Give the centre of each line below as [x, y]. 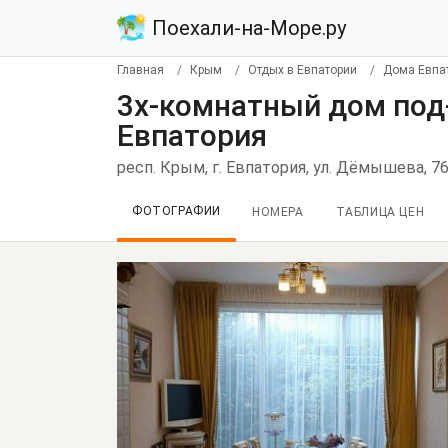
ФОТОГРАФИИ [176, 211]
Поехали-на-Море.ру [246, 28]
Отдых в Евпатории [302, 70]
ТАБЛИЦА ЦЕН [380, 212]
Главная [140, 70]
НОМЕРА [278, 212]
